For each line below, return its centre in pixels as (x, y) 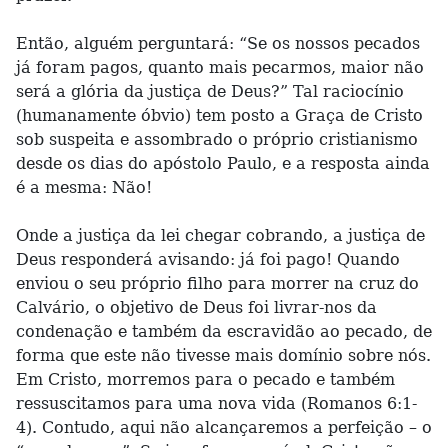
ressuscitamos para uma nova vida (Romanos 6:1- (216, 403)
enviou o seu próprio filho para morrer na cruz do (217, 283)
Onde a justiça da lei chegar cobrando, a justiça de (220, 235)
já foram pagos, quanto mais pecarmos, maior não (220, 67)
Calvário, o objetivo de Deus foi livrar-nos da (196, 307)
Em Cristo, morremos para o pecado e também (205, 379)
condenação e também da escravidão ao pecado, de (224, 331)
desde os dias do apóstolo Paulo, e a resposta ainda (223, 163)
